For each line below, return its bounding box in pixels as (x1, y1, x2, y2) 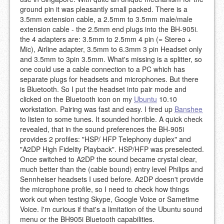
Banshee (174, 104, 202, 114)
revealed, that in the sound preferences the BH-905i (20, 124, 184, 134)
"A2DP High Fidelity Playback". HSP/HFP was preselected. (20, 144, 204, 154)
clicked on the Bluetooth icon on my (20, 94, 134, 104)
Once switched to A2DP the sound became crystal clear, (20, 154, 197, 164)
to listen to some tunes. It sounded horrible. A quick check (20, 114, 202, 124)
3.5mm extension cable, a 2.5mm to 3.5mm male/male (20, 14, 192, 24)
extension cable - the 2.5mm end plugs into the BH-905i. (20, 24, 198, 34)
